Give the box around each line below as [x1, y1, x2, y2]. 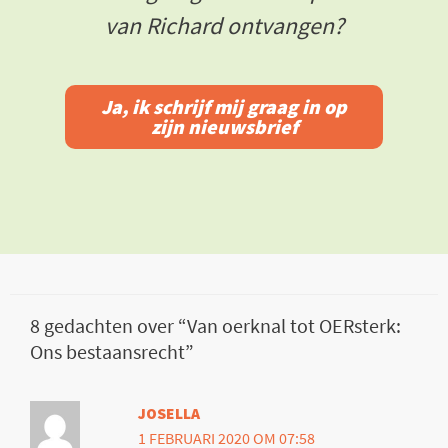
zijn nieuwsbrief [150, 113, 298, 139]
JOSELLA [138, 404, 201, 424]
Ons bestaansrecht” [30, 338, 194, 364]
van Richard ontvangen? [104, 11, 344, 41]
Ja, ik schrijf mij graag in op [101, 93, 347, 119]
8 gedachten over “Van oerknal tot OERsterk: [30, 312, 401, 338]
